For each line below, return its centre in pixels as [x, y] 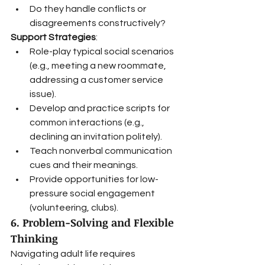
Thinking [34, 238]
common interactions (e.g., [88, 122]
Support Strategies [53, 37]
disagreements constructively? [98, 23]
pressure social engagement [93, 193]
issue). [43, 94]
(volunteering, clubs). [74, 208]
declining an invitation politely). [96, 137]
